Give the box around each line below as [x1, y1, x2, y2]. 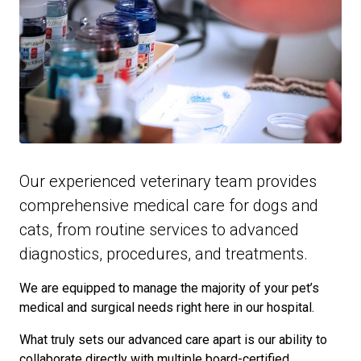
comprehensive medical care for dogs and [19, 196, 318, 215]
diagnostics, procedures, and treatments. [19, 244, 308, 263]
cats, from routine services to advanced [19, 220, 299, 239]
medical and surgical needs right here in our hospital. [19, 300, 314, 315]
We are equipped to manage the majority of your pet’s [19, 280, 319, 296]
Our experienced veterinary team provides [19, 172, 317, 191]
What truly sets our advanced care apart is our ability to [19, 332, 327, 347]
